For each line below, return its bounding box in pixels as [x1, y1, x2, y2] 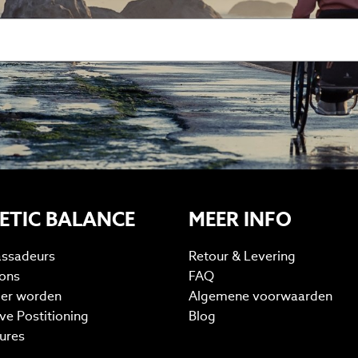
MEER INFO [189, 206, 292, 233]
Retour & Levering [189, 248, 296, 265]
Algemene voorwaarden [189, 288, 332, 305]
